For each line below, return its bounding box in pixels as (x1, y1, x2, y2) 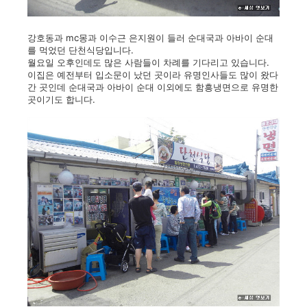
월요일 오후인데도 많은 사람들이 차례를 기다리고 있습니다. (27, 57, 269, 68)
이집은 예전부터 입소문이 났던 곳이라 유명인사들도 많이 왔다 (27, 69, 278, 80)
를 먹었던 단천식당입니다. (27, 45, 134, 56)
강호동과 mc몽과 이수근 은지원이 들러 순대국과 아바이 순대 (27, 32, 273, 43)
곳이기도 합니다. (27, 94, 95, 105)
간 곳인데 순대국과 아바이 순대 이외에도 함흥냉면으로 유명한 (27, 82, 278, 93)
